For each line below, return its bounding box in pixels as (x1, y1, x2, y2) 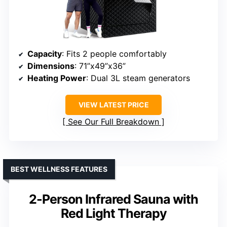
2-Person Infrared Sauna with (29, 192, 198, 207)
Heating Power (27, 73, 86, 84)
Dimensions (27, 61, 74, 71)
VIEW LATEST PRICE (78, 100, 149, 109)
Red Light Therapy (60, 206, 167, 221)
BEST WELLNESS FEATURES (11, 165, 107, 174)
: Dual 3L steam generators (86, 73, 190, 84)
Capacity (27, 49, 62, 59)
